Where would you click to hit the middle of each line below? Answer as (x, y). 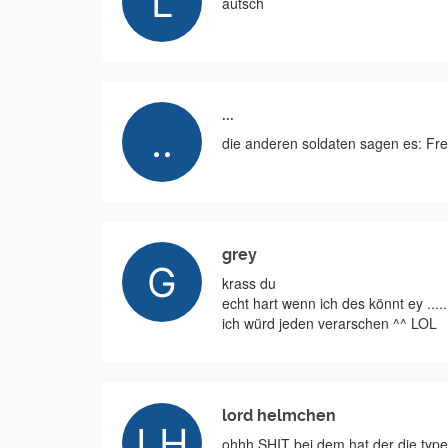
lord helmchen (279, 415)
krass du (249, 283)
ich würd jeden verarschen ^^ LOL (329, 323)
